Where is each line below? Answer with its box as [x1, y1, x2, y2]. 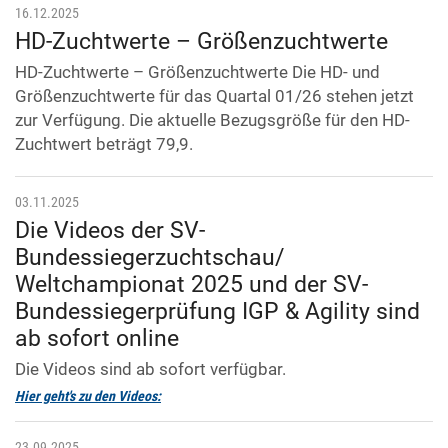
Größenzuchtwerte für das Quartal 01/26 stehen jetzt [15, 86, 414, 107]
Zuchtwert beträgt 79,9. [15, 134, 193, 155]
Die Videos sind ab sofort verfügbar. [15, 359, 286, 380]
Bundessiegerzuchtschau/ [15, 244, 284, 272]
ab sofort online [15, 325, 179, 353]
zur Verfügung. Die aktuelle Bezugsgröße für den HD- [15, 110, 410, 131]
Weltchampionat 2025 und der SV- [15, 271, 368, 299]
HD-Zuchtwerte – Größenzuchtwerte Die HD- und [15, 62, 380, 83]
